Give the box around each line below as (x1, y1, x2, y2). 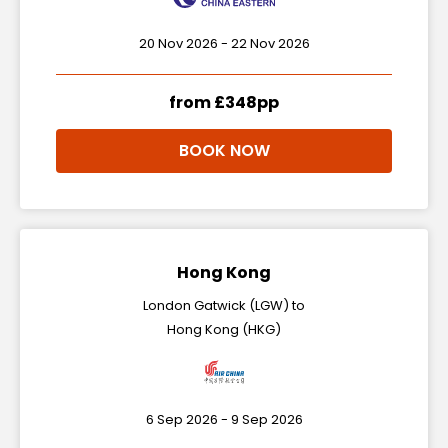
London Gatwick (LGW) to (143, 296, 305, 315)
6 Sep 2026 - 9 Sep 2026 (145, 410, 303, 429)
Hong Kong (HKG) (167, 320, 281, 339)
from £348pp (169, 91, 279, 114)
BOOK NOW (178, 139, 270, 162)
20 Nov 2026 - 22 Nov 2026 (138, 34, 310, 53)
